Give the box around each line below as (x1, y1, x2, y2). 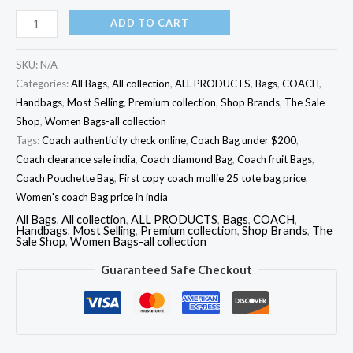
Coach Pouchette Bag (16, 171, 114, 184)
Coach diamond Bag (140, 152, 232, 165)
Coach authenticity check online (42, 133, 186, 147)
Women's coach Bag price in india (16, 190, 168, 203)
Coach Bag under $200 (191, 133, 296, 147)
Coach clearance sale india (16, 152, 136, 165)
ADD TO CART (110, 16, 189, 29)
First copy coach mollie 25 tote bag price (119, 171, 306, 184)
